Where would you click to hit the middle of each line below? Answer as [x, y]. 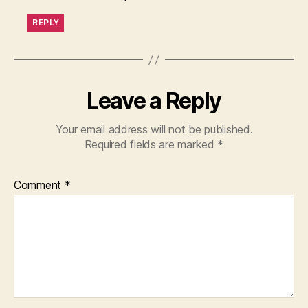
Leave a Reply [154, 101]
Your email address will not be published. [154, 130]
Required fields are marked [151, 145]
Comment [39, 185]
